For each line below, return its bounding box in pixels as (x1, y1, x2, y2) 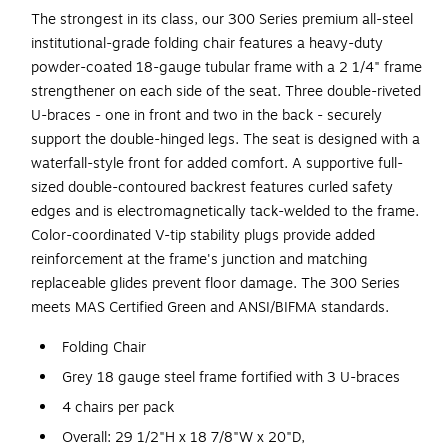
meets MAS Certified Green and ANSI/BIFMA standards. (31, 297, 389, 319)
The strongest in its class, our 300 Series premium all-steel (31, 9, 413, 31)
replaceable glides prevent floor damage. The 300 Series (31, 273, 400, 295)
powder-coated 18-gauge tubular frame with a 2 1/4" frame (31, 57, 422, 79)
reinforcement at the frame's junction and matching (31, 249, 368, 271)
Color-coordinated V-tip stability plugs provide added (31, 225, 375, 247)
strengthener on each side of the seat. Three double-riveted (31, 81, 421, 103)
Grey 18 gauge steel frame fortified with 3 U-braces (62, 367, 400, 389)
